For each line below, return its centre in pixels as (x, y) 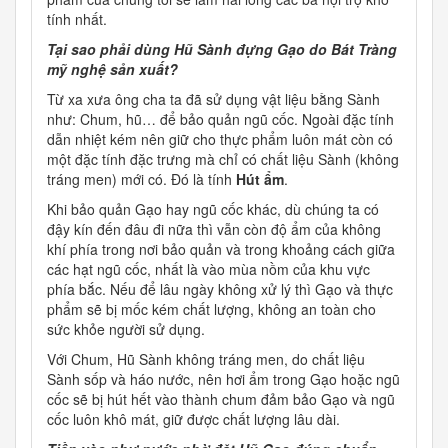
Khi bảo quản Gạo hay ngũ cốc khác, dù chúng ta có (213, 209)
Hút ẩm (260, 179)
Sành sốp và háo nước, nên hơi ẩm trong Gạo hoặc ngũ (223, 379)
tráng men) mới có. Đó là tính (141, 179)
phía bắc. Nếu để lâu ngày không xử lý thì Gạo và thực (220, 289)
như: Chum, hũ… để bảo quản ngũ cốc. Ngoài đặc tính (220, 119)
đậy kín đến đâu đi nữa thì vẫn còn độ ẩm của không (214, 229)
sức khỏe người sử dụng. (126, 329)
